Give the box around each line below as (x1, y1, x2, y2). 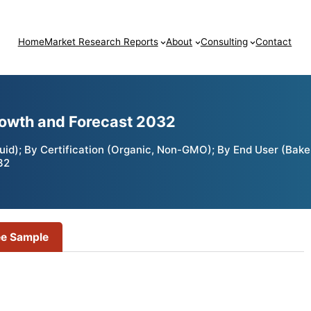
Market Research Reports (44, 36, 158, 48)
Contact (255, 36, 292, 48)
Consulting (200, 36, 248, 48)
